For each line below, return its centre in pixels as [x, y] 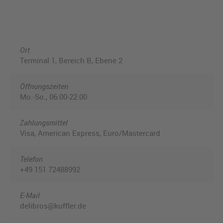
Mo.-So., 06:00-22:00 [54, 96]
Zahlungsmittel [44, 122]
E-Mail [30, 195]
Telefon [31, 159]
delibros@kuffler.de [53, 205]
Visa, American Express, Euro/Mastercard [90, 133]
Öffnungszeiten [44, 86]
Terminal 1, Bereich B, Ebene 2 [71, 60]
